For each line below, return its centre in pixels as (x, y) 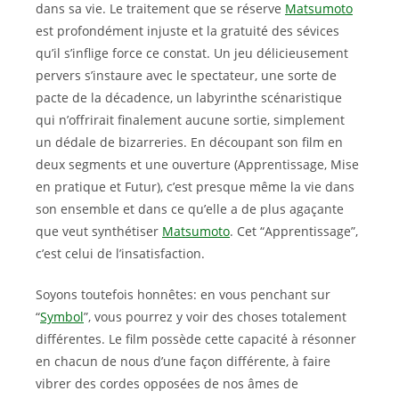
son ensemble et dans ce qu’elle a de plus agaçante (190, 209)
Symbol (62, 317)
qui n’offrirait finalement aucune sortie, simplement (190, 120)
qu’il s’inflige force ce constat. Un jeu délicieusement (192, 53)
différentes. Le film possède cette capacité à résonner (196, 339)
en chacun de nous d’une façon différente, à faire (183, 361)
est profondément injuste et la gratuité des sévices (187, 31)
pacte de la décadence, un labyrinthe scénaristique (189, 98)
